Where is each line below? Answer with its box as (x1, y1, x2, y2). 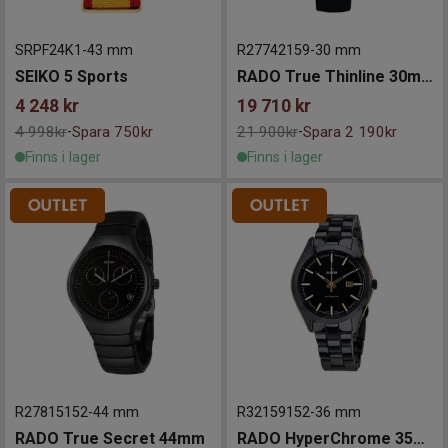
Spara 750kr (71, 122, 153, 141)
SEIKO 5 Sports (14, 66, 128, 86)
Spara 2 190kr (302, 122, 397, 141)
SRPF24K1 (14, 41, 82, 59)
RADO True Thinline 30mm (420, 66, 433, 86)
